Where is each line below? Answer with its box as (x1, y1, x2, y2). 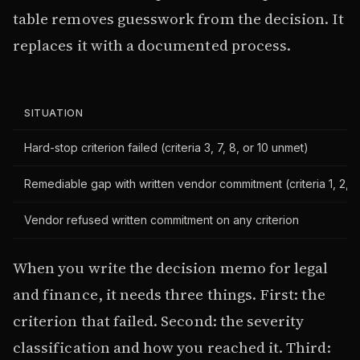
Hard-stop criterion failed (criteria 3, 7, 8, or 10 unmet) (24, 141, 309, 155)
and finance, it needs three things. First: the (13, 284, 325, 305)
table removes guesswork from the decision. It (13, 8, 344, 30)
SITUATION (24, 107, 84, 120)
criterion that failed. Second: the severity (13, 310, 305, 332)
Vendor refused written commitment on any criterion (24, 213, 299, 227)
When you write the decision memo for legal (13, 257, 329, 279)
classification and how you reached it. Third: (13, 337, 331, 358)
